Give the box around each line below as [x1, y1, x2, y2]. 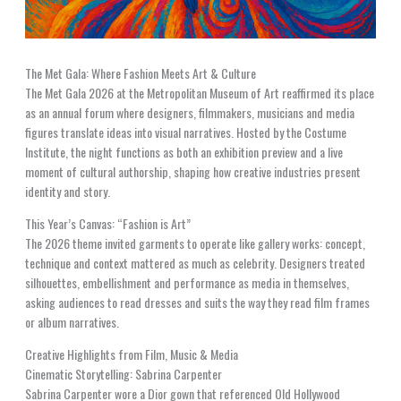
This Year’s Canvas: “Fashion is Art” [24, 214, 191, 234]
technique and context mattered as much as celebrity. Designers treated [24, 253, 365, 273]
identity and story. [24, 182, 110, 201]
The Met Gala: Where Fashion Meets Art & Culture [24, 64, 256, 83]
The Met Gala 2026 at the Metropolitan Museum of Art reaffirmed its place [24, 83, 374, 103]
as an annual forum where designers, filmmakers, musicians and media [24, 103, 354, 123]
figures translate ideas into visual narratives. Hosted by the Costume [24, 123, 346, 142]
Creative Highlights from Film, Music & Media [24, 345, 238, 364]
